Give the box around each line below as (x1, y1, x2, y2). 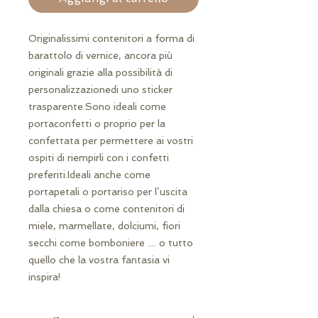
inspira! (28, 271, 61, 283)
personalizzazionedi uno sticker (28, 84, 172, 95)
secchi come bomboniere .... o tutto (28, 237, 193, 248)
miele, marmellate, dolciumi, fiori (28, 220, 180, 231)
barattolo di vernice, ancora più (28, 50, 172, 61)
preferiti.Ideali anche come (28, 169, 150, 180)
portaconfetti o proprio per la (28, 118, 165, 129)
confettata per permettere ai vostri (28, 135, 193, 146)
